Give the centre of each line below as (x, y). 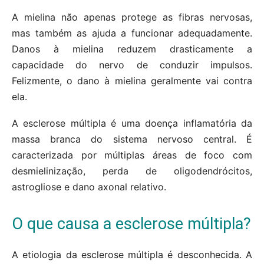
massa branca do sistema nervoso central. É (132, 139)
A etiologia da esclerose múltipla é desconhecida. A (132, 255)
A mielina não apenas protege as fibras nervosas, (132, 17)
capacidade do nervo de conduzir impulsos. (132, 65)
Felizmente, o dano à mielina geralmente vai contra (132, 81)
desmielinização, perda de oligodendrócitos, (132, 171)
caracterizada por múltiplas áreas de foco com (132, 155)
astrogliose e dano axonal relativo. (89, 187)
